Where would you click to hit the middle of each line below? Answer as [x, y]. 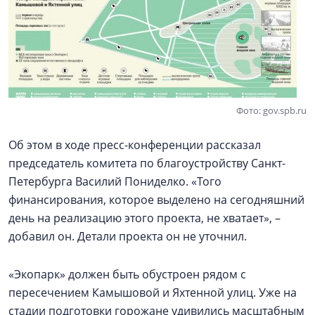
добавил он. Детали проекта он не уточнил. [128, 236]
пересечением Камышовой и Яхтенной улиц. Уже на [153, 292]
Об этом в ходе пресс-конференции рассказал [135, 145]
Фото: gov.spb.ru [271, 110]
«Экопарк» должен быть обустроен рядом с [127, 274]
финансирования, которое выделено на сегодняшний [156, 200]
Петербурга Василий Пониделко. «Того [115, 181]
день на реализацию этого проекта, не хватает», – [144, 218]
